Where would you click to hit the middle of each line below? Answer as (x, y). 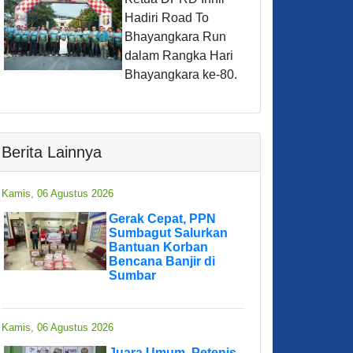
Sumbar (132, 276)
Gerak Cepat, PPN (162, 219)
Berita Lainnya (52, 152)
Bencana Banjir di (162, 262)
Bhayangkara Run (175, 37)
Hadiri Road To (167, 18)
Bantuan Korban (158, 247)
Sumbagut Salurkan (168, 233)
